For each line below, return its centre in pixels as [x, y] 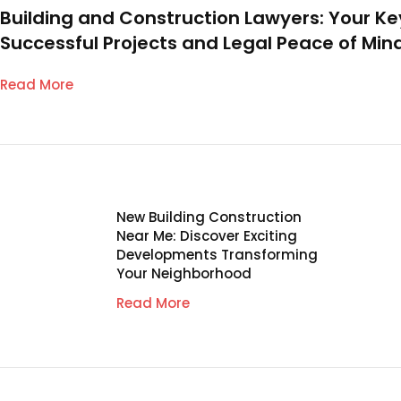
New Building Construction [209, 218]
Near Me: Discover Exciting [207, 236]
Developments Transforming [217, 255]
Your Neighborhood [184, 274]
